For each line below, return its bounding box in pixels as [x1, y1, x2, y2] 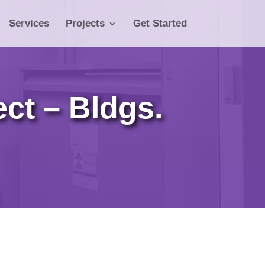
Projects [66, 18, 105, 29]
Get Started [133, 18, 187, 29]
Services [9, 18, 49, 29]
